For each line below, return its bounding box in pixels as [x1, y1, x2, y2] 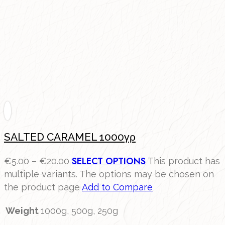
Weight [6, 205, 39, 216]
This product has [148, 156, 220, 167]
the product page [4, 182, 82, 193]
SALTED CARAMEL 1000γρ [4, 130, 136, 143]
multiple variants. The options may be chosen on [4, 169, 214, 180]
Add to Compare [82, 182, 153, 193]
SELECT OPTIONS [72, 155, 146, 168]
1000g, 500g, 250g [41, 205, 118, 216]
